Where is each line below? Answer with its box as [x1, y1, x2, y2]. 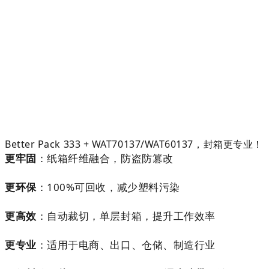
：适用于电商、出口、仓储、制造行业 [36, 237, 216, 252]
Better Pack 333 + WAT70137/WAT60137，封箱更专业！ [5, 137, 263, 151]
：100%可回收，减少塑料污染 [36, 180, 180, 194]
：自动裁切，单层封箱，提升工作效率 [36, 208, 216, 223]
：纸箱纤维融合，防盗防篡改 [36, 151, 174, 165]
